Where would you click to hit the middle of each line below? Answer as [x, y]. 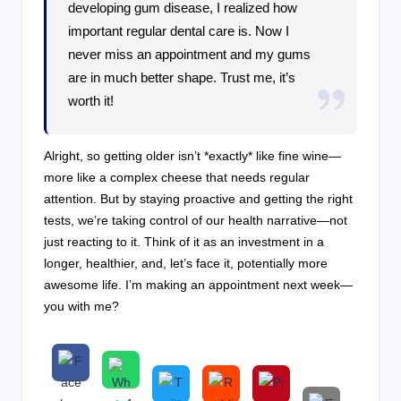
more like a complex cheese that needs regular [177, 177]
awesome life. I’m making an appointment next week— [198, 284]
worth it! [91, 100]
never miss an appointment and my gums [190, 54]
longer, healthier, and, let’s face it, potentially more [186, 263]
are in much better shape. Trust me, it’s [182, 77]
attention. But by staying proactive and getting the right [198, 198]
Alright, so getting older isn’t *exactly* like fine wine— [192, 155]
